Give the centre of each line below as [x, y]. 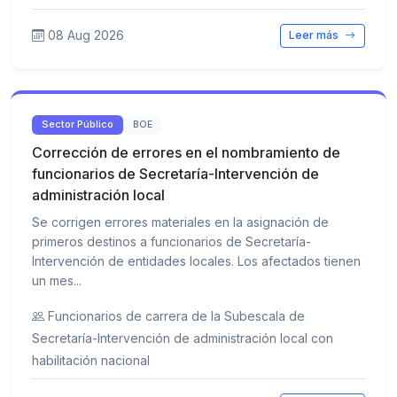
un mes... [57, 280]
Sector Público [78, 125]
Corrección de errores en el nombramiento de [186, 152]
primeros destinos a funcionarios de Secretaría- [171, 241]
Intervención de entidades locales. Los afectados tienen [196, 261]
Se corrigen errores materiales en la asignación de [180, 222]
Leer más [315, 35]
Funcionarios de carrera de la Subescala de [176, 315]
